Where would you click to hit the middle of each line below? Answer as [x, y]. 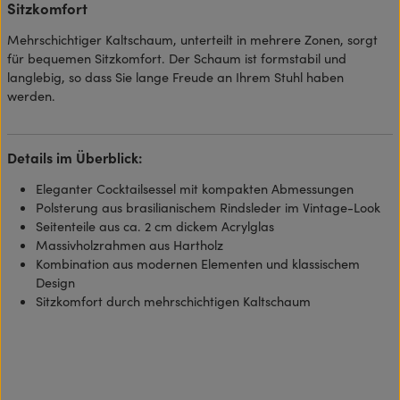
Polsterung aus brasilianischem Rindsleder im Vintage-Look [208, 207]
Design [55, 282]
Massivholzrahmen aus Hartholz [129, 244]
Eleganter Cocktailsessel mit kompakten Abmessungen [195, 188]
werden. [31, 95]
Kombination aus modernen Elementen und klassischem [198, 263]
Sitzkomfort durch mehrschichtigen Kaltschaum [173, 300]
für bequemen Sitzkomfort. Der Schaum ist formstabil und [177, 58]
